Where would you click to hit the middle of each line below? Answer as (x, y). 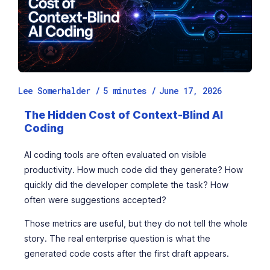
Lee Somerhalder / (59, 91)
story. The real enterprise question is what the (117, 238)
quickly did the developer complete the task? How (126, 185)
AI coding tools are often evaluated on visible (115, 155)
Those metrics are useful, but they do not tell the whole (136, 223)
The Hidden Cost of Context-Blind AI (124, 115)
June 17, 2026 (190, 91)
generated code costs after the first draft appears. (127, 253)
